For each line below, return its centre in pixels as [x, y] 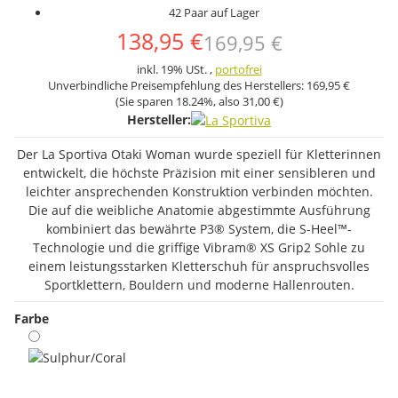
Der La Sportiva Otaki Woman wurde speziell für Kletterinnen [199, 154]
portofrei [238, 69]
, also [227, 101]
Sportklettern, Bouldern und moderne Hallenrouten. [199, 284]
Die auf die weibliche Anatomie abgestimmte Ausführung [199, 210]
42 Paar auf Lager [214, 12]
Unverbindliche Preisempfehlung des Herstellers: [177, 85]
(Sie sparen [145, 101]
